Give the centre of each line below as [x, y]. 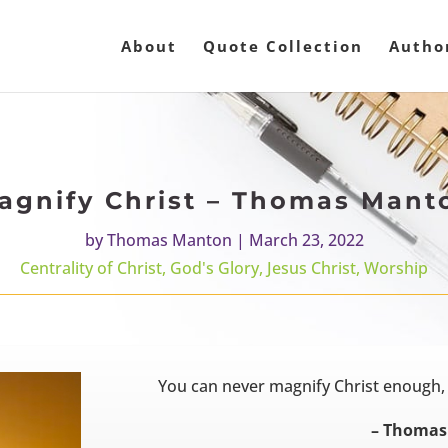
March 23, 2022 [306, 240]
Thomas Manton [169, 240]
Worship [396, 268]
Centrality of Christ [91, 268]
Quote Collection [283, 46]
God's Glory [214, 268]
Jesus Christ [311, 268]
